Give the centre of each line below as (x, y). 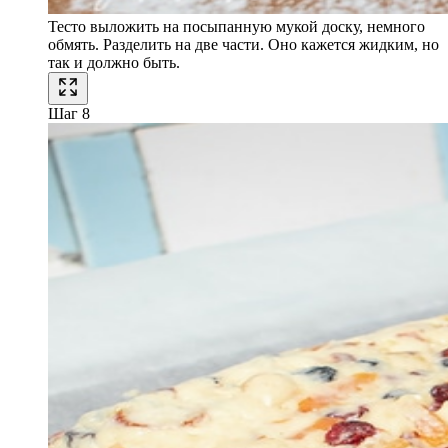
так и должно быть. (114, 62)
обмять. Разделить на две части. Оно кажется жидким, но (243, 44)
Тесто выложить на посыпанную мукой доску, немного (236, 26)
